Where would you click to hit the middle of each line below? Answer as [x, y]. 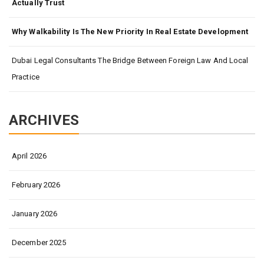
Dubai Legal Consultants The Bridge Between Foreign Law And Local [130, 60]
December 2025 [39, 242]
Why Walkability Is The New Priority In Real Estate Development [130, 32]
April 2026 [29, 156]
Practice [26, 77]
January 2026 [35, 214]
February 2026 [36, 185]
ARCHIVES [44, 120]
